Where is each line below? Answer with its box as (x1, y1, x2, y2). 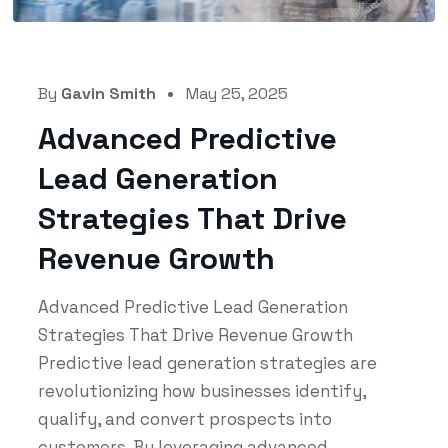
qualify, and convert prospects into (37, 407, 332, 430)
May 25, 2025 (185, 82, 288, 104)
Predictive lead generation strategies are (37, 351, 377, 374)
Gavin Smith (60, 82, 156, 104)
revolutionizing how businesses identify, (37, 379, 366, 402)
